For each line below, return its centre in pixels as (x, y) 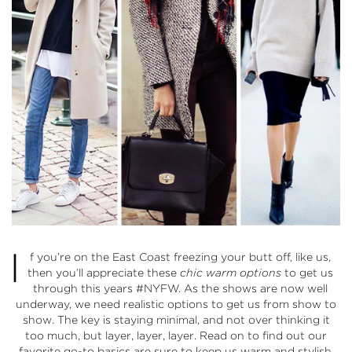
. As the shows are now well (253, 289)
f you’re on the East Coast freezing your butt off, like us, (180, 257)
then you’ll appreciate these (104, 273)
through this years (84, 289)
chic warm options (231, 273)
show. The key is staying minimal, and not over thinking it (176, 320)
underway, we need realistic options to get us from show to (176, 304)
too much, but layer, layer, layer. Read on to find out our (176, 336)
